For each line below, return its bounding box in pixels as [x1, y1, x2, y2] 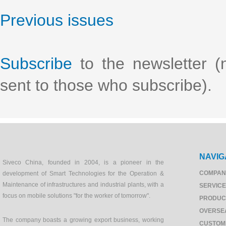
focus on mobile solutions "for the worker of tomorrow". [3, 192, 150, 199]
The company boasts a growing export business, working [3, 216, 164, 224]
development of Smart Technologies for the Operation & [3, 170, 164, 177]
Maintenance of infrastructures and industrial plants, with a [3, 181, 164, 188]
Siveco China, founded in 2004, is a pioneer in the [3, 159, 164, 166]
